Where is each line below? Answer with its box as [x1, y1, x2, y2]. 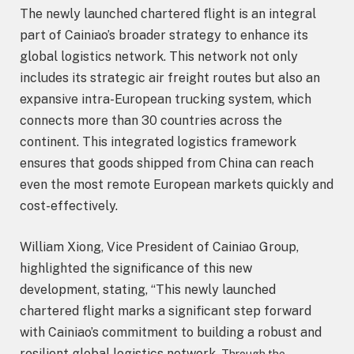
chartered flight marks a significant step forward [20, 303, 311, 318]
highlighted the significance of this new [20, 260, 252, 276]
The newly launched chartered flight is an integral [20, 6, 316, 21]
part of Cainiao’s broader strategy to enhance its [20, 27, 308, 43]
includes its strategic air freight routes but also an [20, 70, 320, 85]
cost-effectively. [20, 198, 118, 213]
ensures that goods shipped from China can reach [20, 155, 314, 171]
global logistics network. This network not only [20, 48, 298, 64]
